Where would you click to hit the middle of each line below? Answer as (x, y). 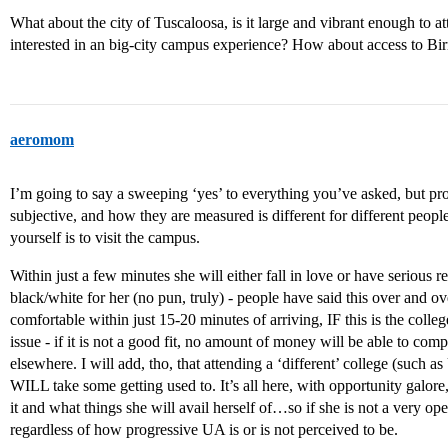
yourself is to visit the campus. (105, 238)
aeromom (42, 140)
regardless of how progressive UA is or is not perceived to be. (204, 430)
